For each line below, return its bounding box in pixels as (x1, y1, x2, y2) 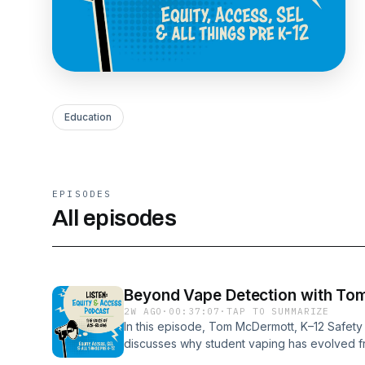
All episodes (52, 205, 177, 231)
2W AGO (124, 306, 163, 317)
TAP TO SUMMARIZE (226, 306, 330, 317)
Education (64, 111, 112, 123)
